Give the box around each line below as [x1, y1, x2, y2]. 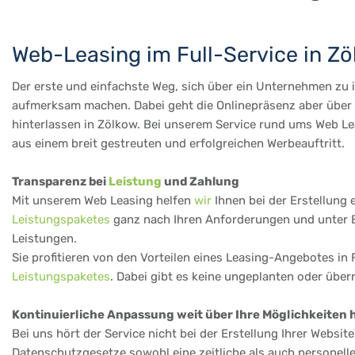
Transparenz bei [12, 174, 109, 189]
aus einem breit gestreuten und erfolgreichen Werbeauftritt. [12, 136, 345, 151]
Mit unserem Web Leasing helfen [12, 193, 194, 208]
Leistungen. [12, 231, 77, 246]
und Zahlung [162, 174, 239, 189]
